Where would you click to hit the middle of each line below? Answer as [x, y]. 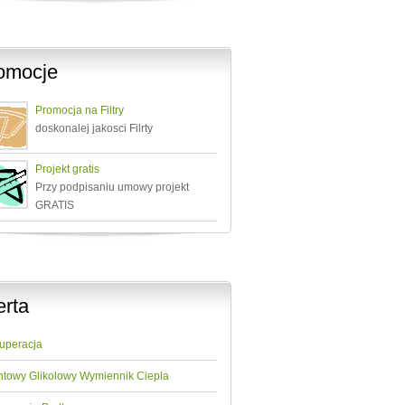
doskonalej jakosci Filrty [94, 128]
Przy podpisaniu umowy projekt [112, 187]
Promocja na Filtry [80, 110]
